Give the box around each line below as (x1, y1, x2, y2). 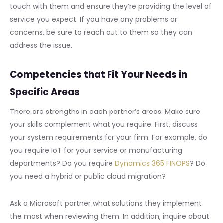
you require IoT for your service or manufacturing (10, 145, 182, 156)
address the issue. (10, 40, 72, 51)
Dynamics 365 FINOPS (115, 158, 190, 169)
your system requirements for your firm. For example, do (10, 132, 207, 143)
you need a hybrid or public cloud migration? (10, 171, 166, 182)
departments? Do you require (10, 158, 115, 169)
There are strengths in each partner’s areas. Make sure (10, 107, 200, 117)
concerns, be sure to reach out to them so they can (10, 27, 192, 38)
